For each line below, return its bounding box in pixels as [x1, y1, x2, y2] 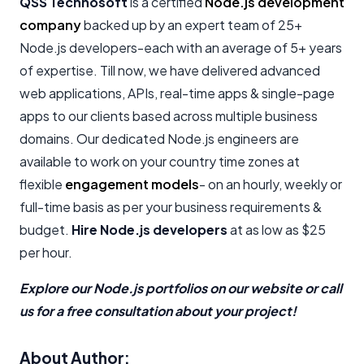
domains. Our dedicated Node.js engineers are [19, 129, 299, 147]
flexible [19, 175, 65, 193]
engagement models [65, 175, 199, 193]
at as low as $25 [227, 220, 326, 238]
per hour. [19, 243, 72, 261]
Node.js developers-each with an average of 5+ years [19, 38, 342, 56]
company [19, 15, 81, 33]
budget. [19, 220, 71, 238]
